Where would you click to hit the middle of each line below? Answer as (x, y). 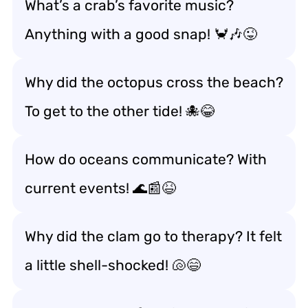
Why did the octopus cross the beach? (154, 82)
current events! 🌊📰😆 (100, 188)
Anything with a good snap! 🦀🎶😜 (141, 34)
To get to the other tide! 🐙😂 (120, 111)
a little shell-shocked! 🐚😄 (113, 265)
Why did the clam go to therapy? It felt (153, 236)
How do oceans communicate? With (146, 159)
